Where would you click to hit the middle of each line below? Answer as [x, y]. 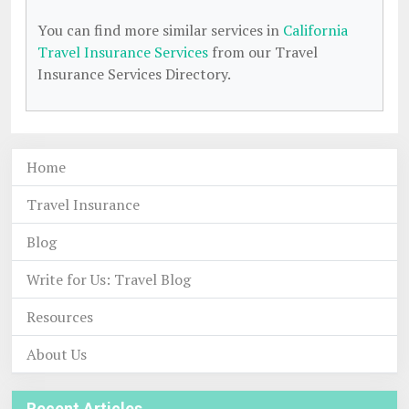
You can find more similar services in [160, 30]
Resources [60, 317]
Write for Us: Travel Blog [109, 279]
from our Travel [263, 52]
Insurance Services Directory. [134, 74]
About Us [57, 354]
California [315, 30]
